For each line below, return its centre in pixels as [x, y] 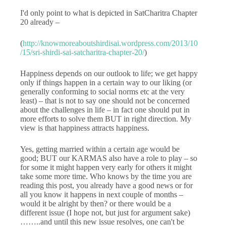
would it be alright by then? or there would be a [96, 203]
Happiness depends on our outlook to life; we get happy [109, 73]
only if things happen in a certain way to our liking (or [106, 82]
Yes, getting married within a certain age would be [100, 149]
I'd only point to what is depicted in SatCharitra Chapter [109, 13]
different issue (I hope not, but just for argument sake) [105, 212]
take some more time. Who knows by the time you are [106, 176]
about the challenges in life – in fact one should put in [105, 109]
